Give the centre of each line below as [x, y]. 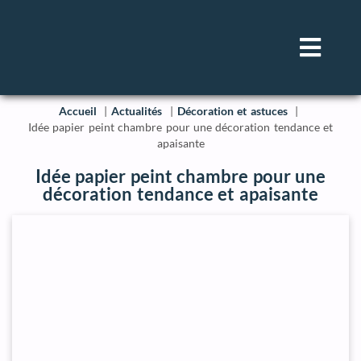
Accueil [78, 111]
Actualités [137, 111]
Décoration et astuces [232, 111]
